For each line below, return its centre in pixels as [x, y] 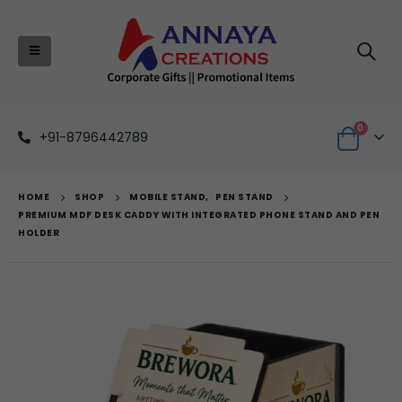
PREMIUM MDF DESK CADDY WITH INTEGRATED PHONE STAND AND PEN [199, 214]
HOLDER [39, 232]
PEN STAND [245, 197]
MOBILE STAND [167, 197]
